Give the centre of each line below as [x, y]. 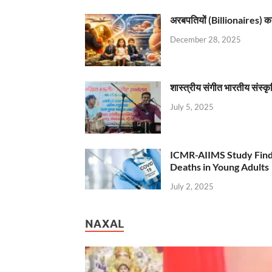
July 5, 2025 [192, 107]
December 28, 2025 [206, 39]
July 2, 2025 [192, 186]
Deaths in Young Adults [219, 167]
